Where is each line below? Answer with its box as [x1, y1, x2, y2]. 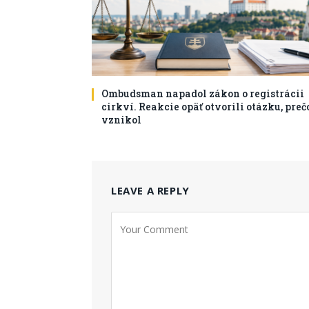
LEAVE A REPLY [111, 183, 190, 198]
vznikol [101, 113, 141, 127]
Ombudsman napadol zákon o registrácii [101, 87, 304, 101]
